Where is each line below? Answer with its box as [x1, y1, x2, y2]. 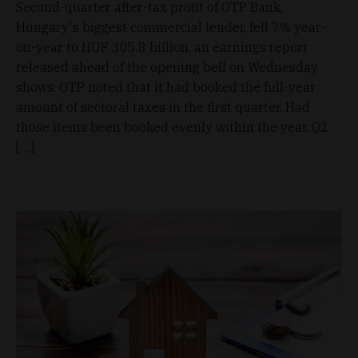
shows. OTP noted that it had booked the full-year [16, 78, 316, 95]
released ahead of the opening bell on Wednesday [16, 58, 318, 75]
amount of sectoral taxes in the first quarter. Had [16, 98, 310, 115]
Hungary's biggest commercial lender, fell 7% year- [16, 18, 326, 35]
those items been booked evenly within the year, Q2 [16, 118, 328, 135]
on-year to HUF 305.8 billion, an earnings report [16, 38, 308, 55]
